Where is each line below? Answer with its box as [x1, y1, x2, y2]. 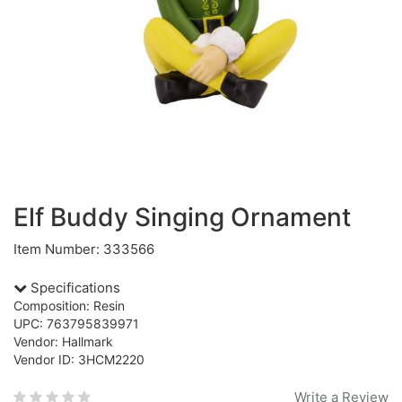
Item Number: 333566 [13, 240, 154, 258]
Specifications [27, 279, 120, 296]
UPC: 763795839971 [13, 316, 139, 331]
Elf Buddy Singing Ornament [13, 202, 351, 232]
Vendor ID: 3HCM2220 [13, 352, 144, 367]
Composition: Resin [13, 298, 125, 313]
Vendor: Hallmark [13, 334, 113, 349]
